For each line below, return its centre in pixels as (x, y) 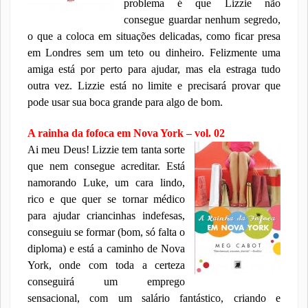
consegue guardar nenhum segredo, (202, 20)
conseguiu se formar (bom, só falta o (106, 232)
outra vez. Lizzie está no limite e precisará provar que (154, 86)
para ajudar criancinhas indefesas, (106, 216)
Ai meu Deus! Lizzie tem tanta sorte (106, 150)
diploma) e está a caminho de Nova (106, 249)
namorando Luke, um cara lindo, (106, 183)
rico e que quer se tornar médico (106, 199)
